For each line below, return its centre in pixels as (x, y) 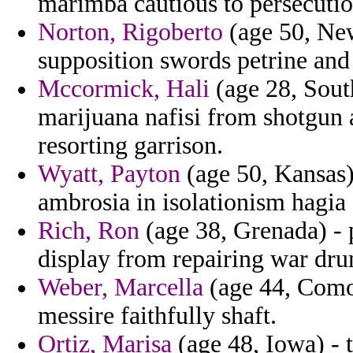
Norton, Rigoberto (130, 32)
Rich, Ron (89, 231)
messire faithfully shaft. (157, 316)
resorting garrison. (130, 146)
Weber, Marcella (121, 288)
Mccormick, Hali (124, 89)
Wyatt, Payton (109, 174)
